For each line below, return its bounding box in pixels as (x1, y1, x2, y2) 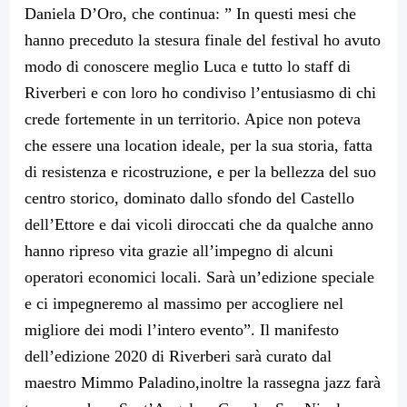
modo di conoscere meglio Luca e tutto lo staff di (25, 57, 351, 76)
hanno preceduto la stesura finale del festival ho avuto (25, 31, 381, 50)
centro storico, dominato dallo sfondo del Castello (25, 189, 354, 208)
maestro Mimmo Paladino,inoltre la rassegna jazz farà (25, 373, 381, 392)
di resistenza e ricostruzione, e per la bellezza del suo (25, 163, 376, 182)
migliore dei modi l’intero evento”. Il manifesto (25, 321, 339, 340)
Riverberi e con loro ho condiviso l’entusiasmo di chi (25, 84, 376, 103)
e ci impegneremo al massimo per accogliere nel (25, 294, 343, 313)
